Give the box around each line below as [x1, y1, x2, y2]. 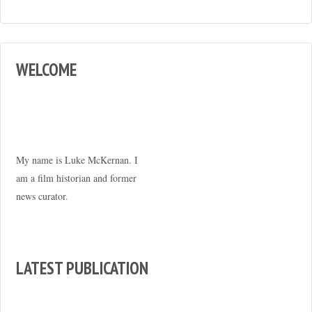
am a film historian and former [15, 171, 136, 185]
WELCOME [15, 58, 77, 81]
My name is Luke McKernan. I [15, 153, 138, 166]
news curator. [15, 189, 68, 203]
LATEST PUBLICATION [15, 257, 148, 280]
